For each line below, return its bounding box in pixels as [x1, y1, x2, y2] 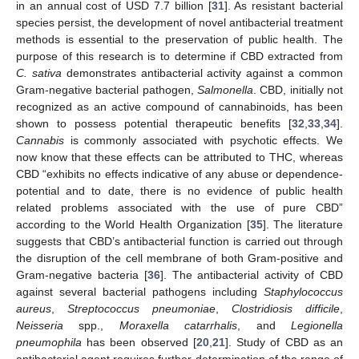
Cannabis [16, 133, 64, 147]
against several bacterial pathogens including [16, 284, 264, 298]
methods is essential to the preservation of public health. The [16, 32, 343, 46]
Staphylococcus [264, 284, 343, 298]
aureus [16, 301, 51, 315]
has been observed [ [82, 335, 196, 349]
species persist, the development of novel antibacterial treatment [16, 15, 343, 29]
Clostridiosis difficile [232, 301, 340, 315]
